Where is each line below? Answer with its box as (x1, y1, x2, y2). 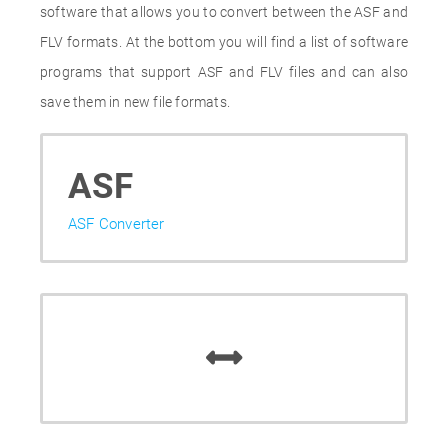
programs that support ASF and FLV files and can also (40, 64, 408, 80)
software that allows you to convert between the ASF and (40, 4, 408, 20)
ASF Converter (68, 215, 165, 233)
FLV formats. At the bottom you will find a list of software (40, 34, 408, 50)
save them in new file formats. (40, 94, 230, 110)
